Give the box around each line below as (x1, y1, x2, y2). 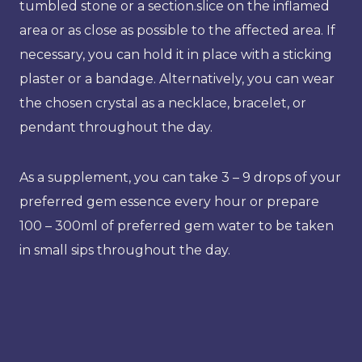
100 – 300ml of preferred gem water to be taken (19, 217, 334, 234)
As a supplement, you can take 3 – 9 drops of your (19, 169, 341, 185)
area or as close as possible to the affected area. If (19, 22, 335, 38)
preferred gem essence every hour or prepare (19, 193, 319, 209)
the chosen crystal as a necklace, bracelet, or (19, 95, 306, 111)
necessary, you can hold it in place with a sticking (19, 46, 332, 62)
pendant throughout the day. (19, 119, 213, 135)
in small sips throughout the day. (19, 242, 230, 258)
